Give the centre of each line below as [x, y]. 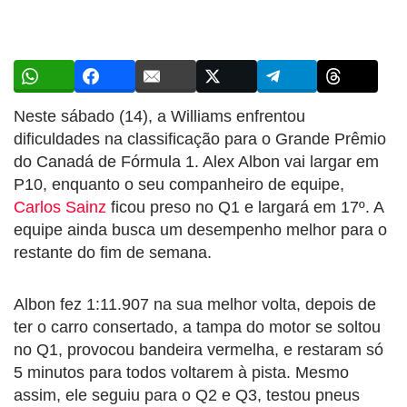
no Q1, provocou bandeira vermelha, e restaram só [199, 349]
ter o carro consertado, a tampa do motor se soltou [197, 327]
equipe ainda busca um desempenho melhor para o [200, 229]
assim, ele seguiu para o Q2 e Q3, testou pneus [187, 395]
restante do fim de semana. [113, 252]
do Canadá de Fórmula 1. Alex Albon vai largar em [196, 161]
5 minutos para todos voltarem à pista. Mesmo [181, 372]
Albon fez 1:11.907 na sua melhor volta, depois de [195, 304]
